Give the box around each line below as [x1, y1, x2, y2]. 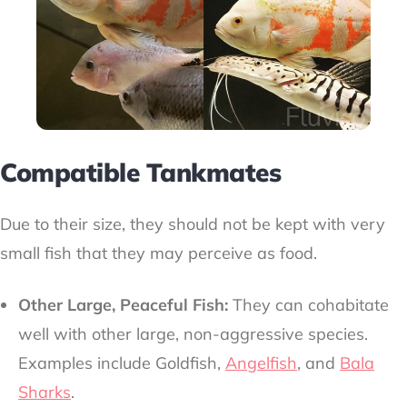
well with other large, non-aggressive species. [18, 323, 368, 345]
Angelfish [225, 352, 297, 374]
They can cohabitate [228, 294, 389, 316]
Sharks [18, 382, 71, 403]
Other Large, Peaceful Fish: [18, 294, 228, 316]
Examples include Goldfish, [18, 352, 225, 374]
